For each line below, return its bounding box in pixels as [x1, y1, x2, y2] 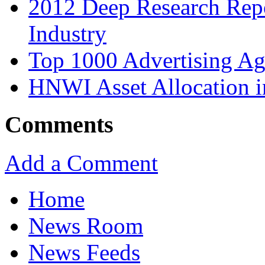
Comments [5, 111, 114, 138]
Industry [28, 20, 106, 46]
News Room [28, 212, 143, 238]
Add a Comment [5, 150, 158, 176]
